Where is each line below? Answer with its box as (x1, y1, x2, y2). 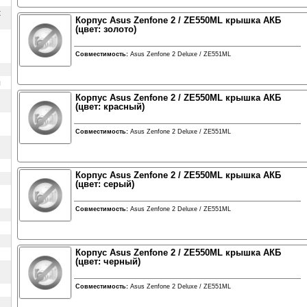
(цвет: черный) (75, 256, 140, 267)
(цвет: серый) (75, 179, 134, 189)
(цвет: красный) (75, 101, 145, 112)
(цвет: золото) (75, 24, 136, 34)
